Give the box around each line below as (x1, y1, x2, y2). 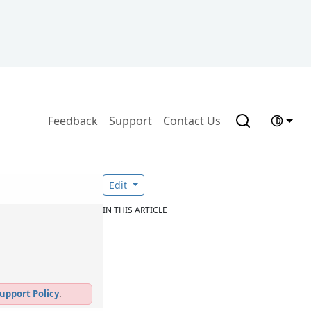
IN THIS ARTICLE (103, 204, 167, 217)
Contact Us (163, 113, 221, 129)
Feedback (48, 113, 99, 129)
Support (109, 113, 153, 129)
